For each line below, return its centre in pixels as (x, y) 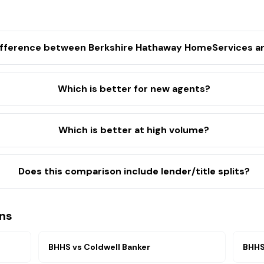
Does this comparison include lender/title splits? (134, 171)
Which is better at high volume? (134, 130)
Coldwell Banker (117, 247)
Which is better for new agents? (134, 89)
